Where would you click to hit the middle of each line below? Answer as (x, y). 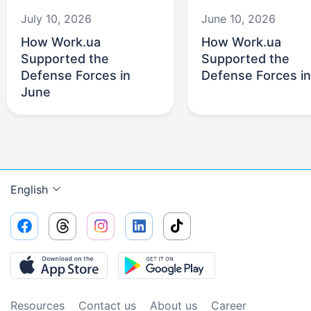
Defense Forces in (76, 76)
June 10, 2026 (238, 19)
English (29, 190)
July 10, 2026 (56, 19)
